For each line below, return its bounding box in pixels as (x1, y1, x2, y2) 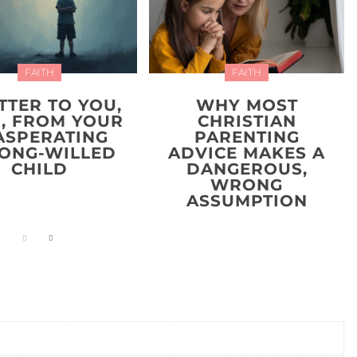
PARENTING (194, 127, 300, 147)
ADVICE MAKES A (168, 143, 326, 163)
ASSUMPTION (186, 190, 308, 210)
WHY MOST (195, 95, 298, 115)
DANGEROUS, (186, 159, 308, 178)
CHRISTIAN (197, 111, 296, 131)
